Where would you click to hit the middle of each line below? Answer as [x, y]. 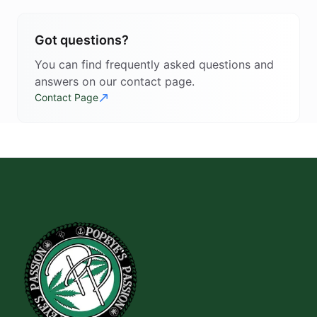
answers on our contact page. [115, 81]
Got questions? [82, 40]
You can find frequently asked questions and [154, 64]
